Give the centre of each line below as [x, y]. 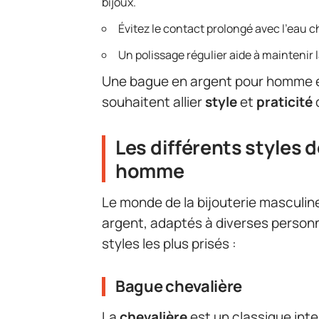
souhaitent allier [153, 101]
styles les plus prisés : [169, 244]
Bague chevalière [179, 287]
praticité [284, 101]
